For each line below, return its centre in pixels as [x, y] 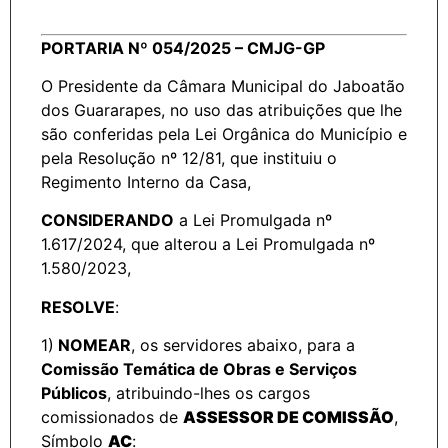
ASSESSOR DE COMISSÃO [288, 417]
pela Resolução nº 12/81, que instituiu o [189, 158]
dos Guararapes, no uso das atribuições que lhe [221, 110]
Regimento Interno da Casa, [146, 182]
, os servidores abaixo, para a [243, 345]
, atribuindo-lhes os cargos [208, 393]
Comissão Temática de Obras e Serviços [199, 369]
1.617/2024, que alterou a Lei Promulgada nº [208, 244]
